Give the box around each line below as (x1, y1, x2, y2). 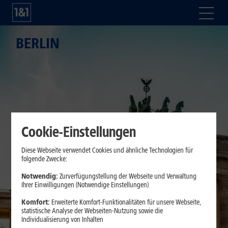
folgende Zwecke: (21, 154, 68, 163)
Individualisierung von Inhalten (21, 215, 104, 224)
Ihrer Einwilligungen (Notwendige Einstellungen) (21, 180, 149, 189)
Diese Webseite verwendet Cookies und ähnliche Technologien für (21, 146, 193, 155)
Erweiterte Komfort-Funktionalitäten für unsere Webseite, (50, 197, 202, 207)
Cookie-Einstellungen (21, 123, 136, 140)
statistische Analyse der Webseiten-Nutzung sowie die (21, 206, 163, 215)
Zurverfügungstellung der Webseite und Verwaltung (58, 172, 197, 181)
